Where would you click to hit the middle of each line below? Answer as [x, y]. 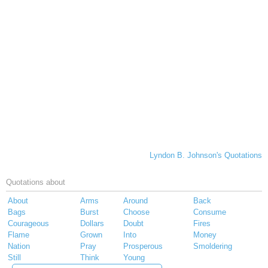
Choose [136, 212]
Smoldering [213, 246]
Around [135, 201]
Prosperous [143, 246]
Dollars [92, 224]
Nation [19, 246]
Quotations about [36, 182]
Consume [210, 212]
